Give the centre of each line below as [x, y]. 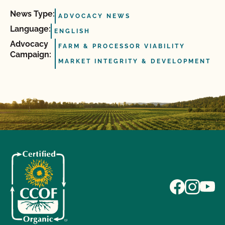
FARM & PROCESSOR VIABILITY [122, 46]
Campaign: [31, 54]
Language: [30, 29]
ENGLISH [72, 31]
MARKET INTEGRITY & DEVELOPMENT [134, 61]
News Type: [32, 14]
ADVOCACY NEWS [94, 16]
